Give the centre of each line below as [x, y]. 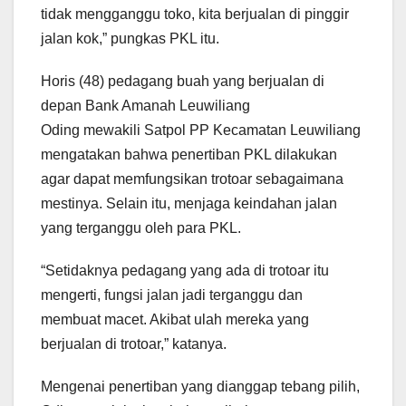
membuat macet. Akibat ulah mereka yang [175, 319]
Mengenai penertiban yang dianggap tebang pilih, [200, 386]
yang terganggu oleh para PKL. [141, 227]
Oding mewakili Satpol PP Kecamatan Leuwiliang [201, 130]
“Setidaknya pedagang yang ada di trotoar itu [185, 270]
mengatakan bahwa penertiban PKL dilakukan [189, 154]
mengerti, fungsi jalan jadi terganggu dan [172, 295]
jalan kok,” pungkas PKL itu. [130, 38]
